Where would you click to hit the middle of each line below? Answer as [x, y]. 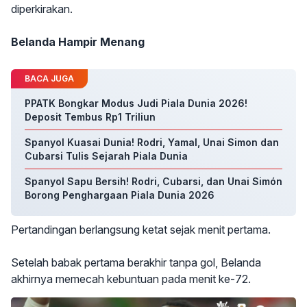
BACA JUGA [49, 78]
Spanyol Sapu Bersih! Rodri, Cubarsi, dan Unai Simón [153, 181]
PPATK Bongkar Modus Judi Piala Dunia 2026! [136, 103]
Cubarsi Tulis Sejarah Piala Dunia [106, 156]
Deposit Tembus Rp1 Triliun [90, 117]
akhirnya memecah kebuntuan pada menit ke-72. [131, 279]
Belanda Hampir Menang [78, 42]
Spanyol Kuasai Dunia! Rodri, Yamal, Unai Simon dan [152, 142]
